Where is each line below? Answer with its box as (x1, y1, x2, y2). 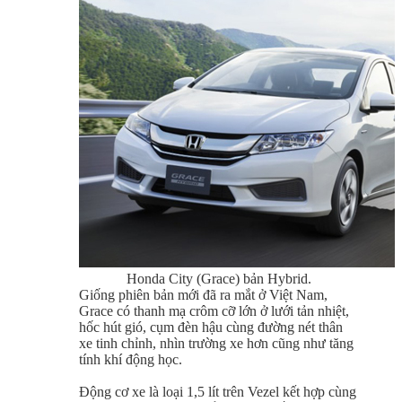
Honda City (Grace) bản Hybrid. (127, 270, 311, 286)
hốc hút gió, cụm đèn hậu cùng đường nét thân (79, 319, 343, 335)
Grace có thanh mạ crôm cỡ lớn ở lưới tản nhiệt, (79, 302, 349, 319)
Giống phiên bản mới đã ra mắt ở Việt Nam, (79, 286, 328, 302)
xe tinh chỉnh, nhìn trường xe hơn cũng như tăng (79, 335, 354, 351)
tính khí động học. (79, 351, 182, 367)
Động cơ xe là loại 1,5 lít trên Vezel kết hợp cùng (79, 383, 356, 399)
